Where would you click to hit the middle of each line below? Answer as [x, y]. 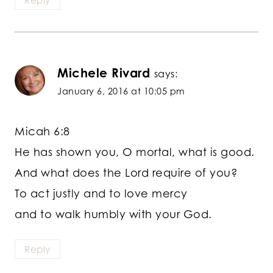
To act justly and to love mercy [101, 193]
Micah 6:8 [42, 131]
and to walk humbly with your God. [113, 214]
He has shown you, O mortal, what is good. [135, 151]
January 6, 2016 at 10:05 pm [121, 91]
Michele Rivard [104, 73]
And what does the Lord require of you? [126, 172]
